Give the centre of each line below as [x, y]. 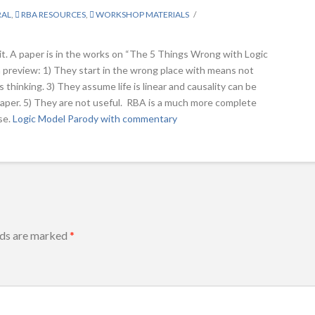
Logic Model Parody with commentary [95, 118]
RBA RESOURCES [53, 14]
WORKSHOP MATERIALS [142, 14]
